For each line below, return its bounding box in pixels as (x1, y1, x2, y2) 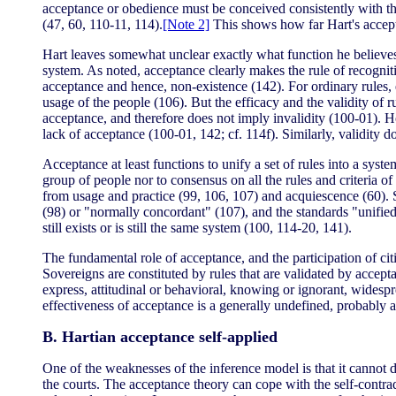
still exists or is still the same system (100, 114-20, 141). (42, 220, 352, 235)
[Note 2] (163, 17, 209, 32)
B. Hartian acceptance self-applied (42, 328, 278, 346)
